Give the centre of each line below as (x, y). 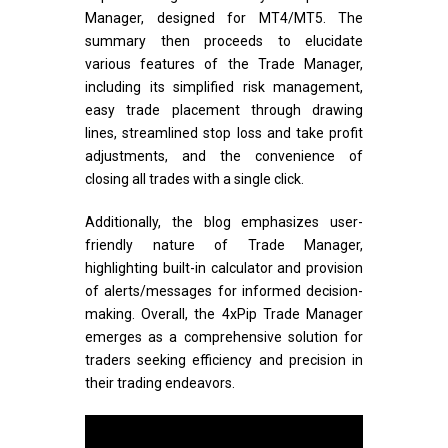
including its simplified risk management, (224, 87)
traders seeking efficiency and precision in (224, 360)
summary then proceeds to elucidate (224, 41)
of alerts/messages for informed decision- (224, 291)
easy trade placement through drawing (224, 110)
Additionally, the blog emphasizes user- (224, 222)
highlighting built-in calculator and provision (224, 268)
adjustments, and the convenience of (224, 156)
